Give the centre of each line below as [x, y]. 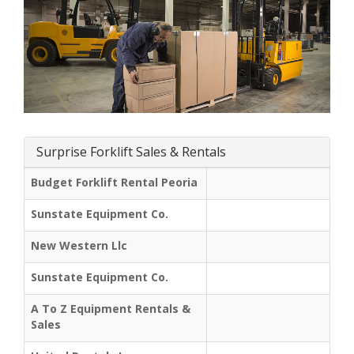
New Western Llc [79, 245]
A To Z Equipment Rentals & [111, 308]
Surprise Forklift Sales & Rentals [131, 151]
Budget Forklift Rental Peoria [114, 182]
